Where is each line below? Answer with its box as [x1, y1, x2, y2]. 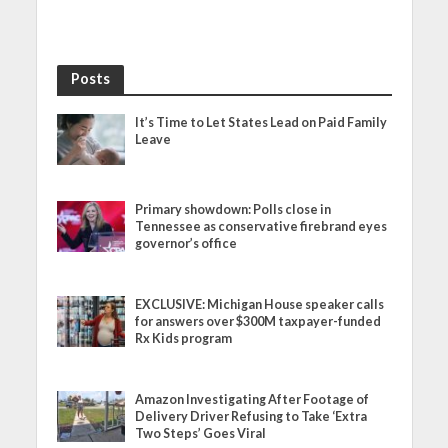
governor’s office [135, 236, 238, 251]
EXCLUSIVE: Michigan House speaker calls [135, 297, 385, 312]
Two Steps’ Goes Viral [135, 426, 267, 441]
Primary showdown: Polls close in [135, 202, 332, 217]
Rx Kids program [135, 331, 233, 346]
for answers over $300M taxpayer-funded [135, 314, 382, 329]
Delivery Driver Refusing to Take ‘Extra [135, 409, 368, 424]
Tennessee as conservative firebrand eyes [135, 219, 388, 234]
